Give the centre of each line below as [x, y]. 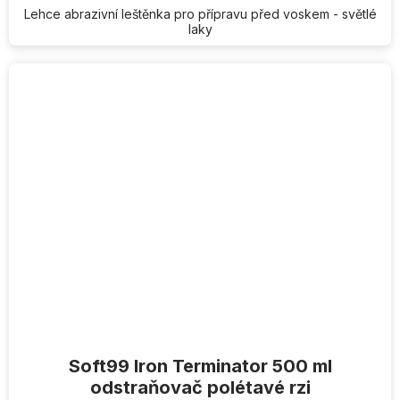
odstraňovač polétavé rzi [200, 387]
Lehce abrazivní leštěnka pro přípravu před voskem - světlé [200, 14]
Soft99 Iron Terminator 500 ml [200, 366]
